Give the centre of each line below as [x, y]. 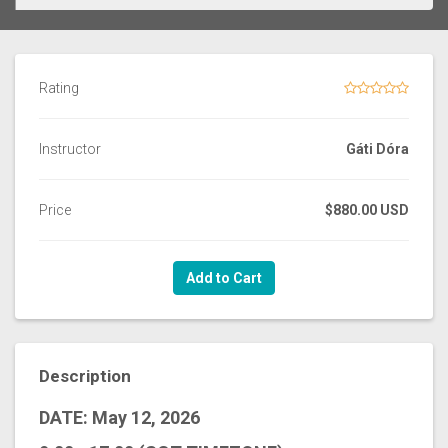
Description [85, 376]
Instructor [70, 149]
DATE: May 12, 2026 [119, 417]
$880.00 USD [366, 210]
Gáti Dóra [377, 149]
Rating [59, 88]
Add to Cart [224, 278]
